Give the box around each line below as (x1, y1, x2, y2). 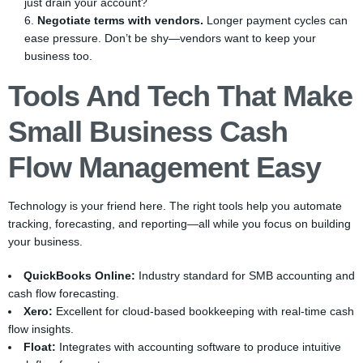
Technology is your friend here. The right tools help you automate (8, 199, 342, 212)
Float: (23, 340, 56, 353)
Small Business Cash (8, 115, 288, 148)
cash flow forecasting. (8, 287, 119, 300)
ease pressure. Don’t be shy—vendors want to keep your (24, 32, 316, 45)
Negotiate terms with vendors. (37, 14, 203, 27)
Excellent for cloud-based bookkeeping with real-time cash (53, 305, 354, 318)
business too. (24, 49, 92, 62)
